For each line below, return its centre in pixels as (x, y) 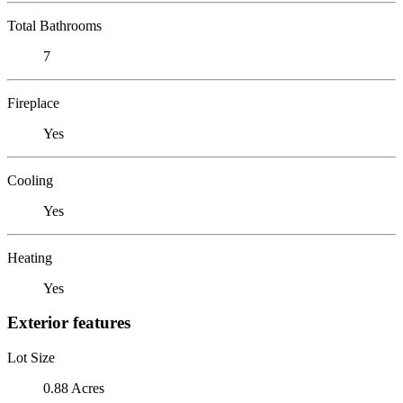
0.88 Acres (74, 388)
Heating (30, 257)
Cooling (30, 180)
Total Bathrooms (54, 25)
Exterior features (69, 323)
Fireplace (33, 103)
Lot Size (31, 357)
